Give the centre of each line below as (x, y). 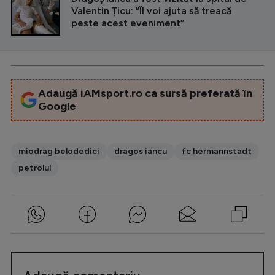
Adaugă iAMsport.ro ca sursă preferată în (145, 93)
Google (57, 106)
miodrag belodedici (59, 151)
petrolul (35, 168)
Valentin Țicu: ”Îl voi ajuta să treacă (151, 10)
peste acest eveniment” (128, 23)
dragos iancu (141, 151)
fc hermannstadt (217, 151)
